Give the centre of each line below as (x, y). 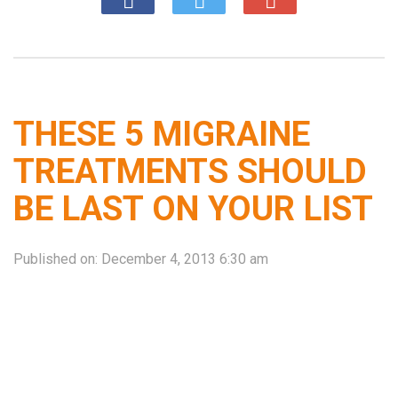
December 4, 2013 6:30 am (185, 259)
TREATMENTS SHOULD (190, 171)
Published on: (57, 259)
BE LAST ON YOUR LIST (193, 208)
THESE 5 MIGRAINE (162, 133)
